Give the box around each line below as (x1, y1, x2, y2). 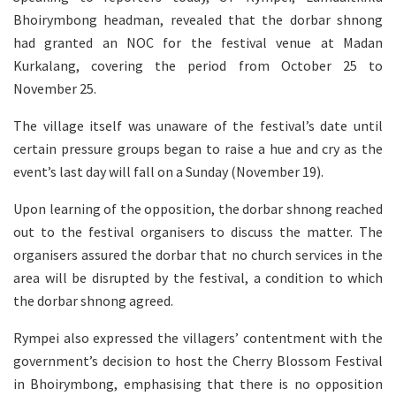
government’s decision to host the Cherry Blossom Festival (13, 351, 383, 369)
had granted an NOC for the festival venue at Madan (13, 33, 383, 51)
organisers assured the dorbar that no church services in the (13, 245, 383, 263)
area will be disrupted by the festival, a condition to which (13, 268, 383, 286)
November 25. (13, 79, 96, 97)
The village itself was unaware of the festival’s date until (13, 116, 383, 134)
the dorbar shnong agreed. (13, 291, 173, 309)
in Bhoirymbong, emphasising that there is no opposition (13, 374, 383, 392)
